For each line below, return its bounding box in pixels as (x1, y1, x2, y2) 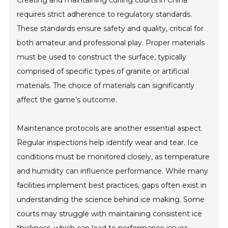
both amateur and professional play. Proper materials (17, 38, 205, 47)
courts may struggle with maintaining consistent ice (17, 209, 203, 218)
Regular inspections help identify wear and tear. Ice (17, 137, 199, 147)
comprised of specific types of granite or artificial (17, 66, 189, 76)
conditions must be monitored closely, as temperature (17, 152, 210, 161)
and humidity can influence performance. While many (17, 166, 209, 176)
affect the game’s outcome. (17, 95, 118, 104)
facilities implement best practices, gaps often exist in (17, 180, 207, 190)
